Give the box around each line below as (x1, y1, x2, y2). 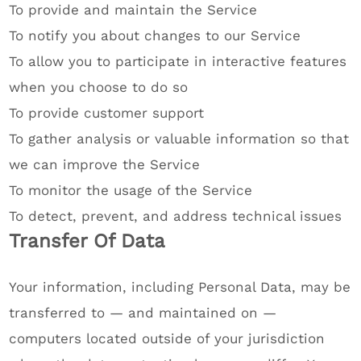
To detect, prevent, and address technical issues (9, 208, 342, 224)
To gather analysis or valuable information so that (9, 131, 350, 147)
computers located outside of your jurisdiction (9, 330, 326, 346)
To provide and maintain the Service (9, 2, 258, 18)
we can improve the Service (9, 156, 201, 172)
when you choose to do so (9, 79, 189, 95)
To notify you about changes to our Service (9, 27, 301, 44)
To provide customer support (9, 105, 205, 121)
